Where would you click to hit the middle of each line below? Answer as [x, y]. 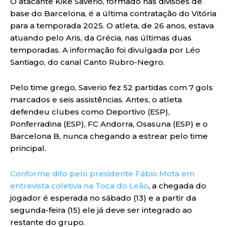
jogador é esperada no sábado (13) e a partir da [103, 198]
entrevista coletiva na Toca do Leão [79, 185]
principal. [28, 148]
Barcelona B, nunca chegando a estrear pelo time [109, 136]
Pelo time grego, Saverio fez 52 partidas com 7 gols [111, 87]
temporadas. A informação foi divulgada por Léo [105, 50]
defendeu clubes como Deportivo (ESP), [90, 111]
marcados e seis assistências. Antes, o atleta [96, 99]
